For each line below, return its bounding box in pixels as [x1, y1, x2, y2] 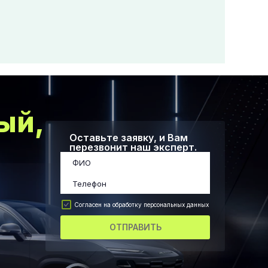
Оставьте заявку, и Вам [69, 132, 188, 144]
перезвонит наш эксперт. [69, 141, 197, 153]
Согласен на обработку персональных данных [74, 201, 209, 208]
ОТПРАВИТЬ [109, 222, 162, 232]
